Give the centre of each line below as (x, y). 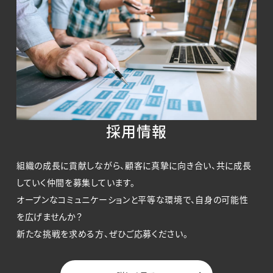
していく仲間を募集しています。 (76, 183)
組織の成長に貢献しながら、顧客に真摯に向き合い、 (116, 165)
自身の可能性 (222, 200)
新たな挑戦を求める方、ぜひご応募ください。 (102, 234)
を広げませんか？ (49, 217)
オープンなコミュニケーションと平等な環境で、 (106, 200)
